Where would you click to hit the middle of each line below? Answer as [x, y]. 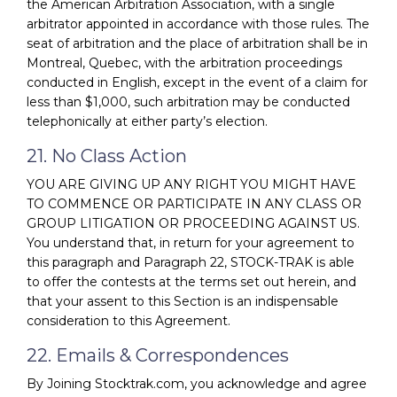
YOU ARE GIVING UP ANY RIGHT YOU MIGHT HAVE [191, 184]
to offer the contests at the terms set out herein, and [191, 281]
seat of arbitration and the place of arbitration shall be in [197, 43]
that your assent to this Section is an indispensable [183, 301]
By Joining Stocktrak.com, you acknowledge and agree [197, 383]
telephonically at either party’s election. [147, 121]
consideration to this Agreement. [128, 320]
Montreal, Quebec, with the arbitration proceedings [184, 62]
